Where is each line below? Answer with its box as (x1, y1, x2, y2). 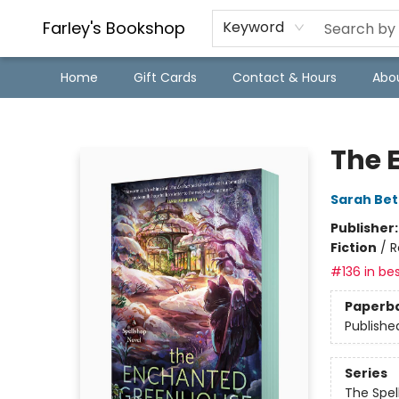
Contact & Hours (232, 69, 337, 86)
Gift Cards (134, 69, 197, 86)
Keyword (223, 17, 284, 37)
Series (344, 364, 387, 383)
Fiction (330, 239, 377, 256)
